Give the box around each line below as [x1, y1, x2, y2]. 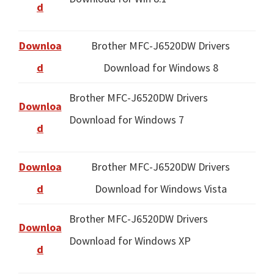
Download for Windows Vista [94, 182, 227, 196]
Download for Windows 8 [103, 61, 218, 75]
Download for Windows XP [69, 234, 191, 248]
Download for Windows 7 [69, 113, 184, 127]
